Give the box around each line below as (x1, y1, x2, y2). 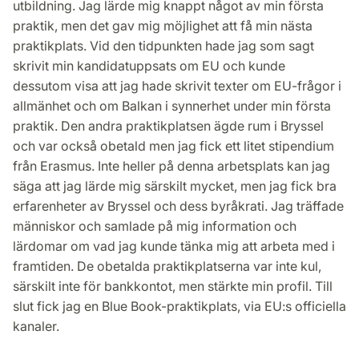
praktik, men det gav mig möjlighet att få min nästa (13, 18, 313, 34)
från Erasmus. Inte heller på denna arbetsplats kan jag (13, 158, 330, 175)
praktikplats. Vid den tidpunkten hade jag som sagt (13, 38, 314, 54)
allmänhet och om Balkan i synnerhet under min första (13, 98, 331, 115)
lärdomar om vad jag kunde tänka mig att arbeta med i (13, 238, 335, 255)
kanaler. (13, 318, 59, 335)
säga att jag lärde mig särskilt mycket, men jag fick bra (13, 178, 337, 195)
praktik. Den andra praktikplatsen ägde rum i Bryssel (13, 118, 324, 135)
